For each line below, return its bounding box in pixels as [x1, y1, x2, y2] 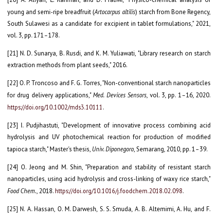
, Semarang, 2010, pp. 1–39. [134, 145, 208, 154]
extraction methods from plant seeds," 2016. [7, 61, 127, 70]
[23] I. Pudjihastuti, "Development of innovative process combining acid [7, 121, 211, 130]
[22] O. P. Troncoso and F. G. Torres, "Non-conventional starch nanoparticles [7, 79, 211, 88]
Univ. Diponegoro [92, 145, 134, 153]
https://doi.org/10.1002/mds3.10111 [7, 103, 103, 111]
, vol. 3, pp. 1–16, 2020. [146, 91, 211, 100]
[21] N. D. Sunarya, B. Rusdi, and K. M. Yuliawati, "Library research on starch [7, 49, 211, 58]
